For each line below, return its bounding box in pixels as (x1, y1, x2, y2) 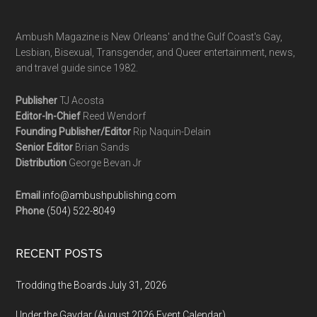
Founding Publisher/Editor (16, 126, 132, 138)
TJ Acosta (57, 95, 105, 107)
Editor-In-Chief (16, 110, 81, 122)
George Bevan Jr (67, 157, 142, 169)
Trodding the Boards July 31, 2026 (16, 279, 168, 292)
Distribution (16, 157, 67, 169)
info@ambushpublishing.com (42, 190, 177, 202)
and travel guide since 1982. (16, 62, 139, 74)
